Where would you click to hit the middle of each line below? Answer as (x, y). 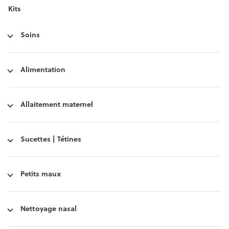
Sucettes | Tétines (51, 139)
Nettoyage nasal (49, 209)
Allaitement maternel (57, 105)
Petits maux (41, 174)
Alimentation (43, 70)
